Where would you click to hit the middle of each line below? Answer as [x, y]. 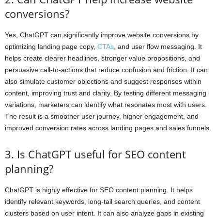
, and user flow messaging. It [158, 46]
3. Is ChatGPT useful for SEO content [95, 154]
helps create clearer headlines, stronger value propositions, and [102, 58]
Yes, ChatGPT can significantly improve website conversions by [102, 35]
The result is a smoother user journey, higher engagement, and [102, 116]
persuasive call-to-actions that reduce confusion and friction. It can [106, 70]
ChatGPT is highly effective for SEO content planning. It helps [99, 190]
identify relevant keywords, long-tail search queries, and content [102, 201]
